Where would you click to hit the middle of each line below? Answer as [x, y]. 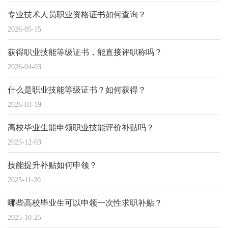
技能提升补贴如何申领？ [52, 165]
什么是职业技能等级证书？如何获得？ [77, 90]
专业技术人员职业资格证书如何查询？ [77, 15]
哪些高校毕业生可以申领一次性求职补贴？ [85, 203]
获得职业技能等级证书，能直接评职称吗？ [85, 52]
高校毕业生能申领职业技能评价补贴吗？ [81, 127]
